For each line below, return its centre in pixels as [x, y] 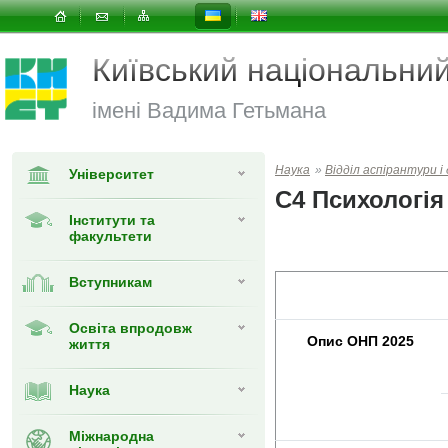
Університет [111, 174]
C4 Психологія [359, 199]
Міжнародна [111, 436]
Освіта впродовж [130, 328]
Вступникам [110, 282]
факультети [110, 236]
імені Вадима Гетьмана [209, 110]
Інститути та [112, 220]
